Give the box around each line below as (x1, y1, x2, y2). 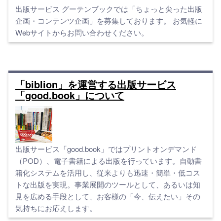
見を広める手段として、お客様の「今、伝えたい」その (15, 190, 200, 201)
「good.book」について (15, 87, 124, 102)
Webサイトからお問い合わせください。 (15, 27, 148, 37)
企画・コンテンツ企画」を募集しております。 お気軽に (15, 15, 202, 26)
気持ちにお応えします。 (15, 202, 97, 213)
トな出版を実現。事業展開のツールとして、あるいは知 (15, 179, 200, 189)
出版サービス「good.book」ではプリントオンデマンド (15, 143, 197, 154)
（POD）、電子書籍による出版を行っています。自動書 (15, 155, 202, 166)
